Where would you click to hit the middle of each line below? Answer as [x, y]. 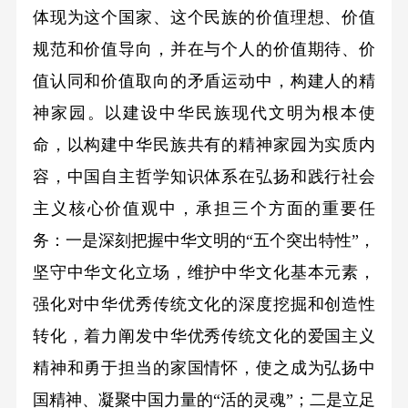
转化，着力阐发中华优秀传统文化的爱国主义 [204, 336]
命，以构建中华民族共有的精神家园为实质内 [204, 144]
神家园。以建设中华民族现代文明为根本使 [204, 112]
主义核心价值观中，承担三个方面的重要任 [204, 208]
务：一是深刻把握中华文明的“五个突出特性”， [204, 240]
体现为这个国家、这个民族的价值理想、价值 [204, 17]
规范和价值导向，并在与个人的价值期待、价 [204, 49]
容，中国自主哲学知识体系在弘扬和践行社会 [204, 176]
